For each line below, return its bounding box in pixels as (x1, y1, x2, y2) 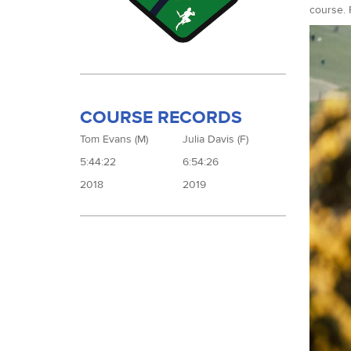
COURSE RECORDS (80, 106, 242, 128)
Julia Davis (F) (183, 132, 249, 147)
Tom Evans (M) (80, 132, 148, 147)
